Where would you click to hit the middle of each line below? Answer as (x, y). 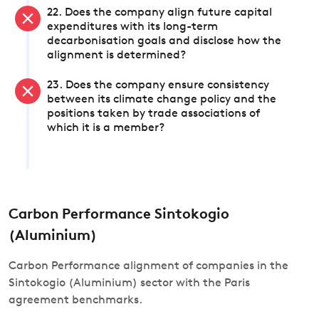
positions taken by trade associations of (153, 114)
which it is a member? (106, 128)
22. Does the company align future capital (159, 13)
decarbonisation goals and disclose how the (164, 41)
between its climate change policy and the (162, 100)
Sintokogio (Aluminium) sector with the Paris (129, 283)
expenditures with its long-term (132, 27)
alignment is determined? (116, 56)
